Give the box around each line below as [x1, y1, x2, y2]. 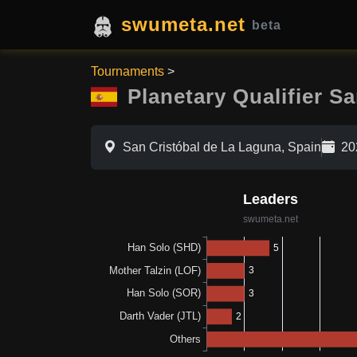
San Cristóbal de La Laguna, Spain [123, 139, 321, 154]
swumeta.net [121, 14, 245, 35]
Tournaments [91, 65, 164, 78]
